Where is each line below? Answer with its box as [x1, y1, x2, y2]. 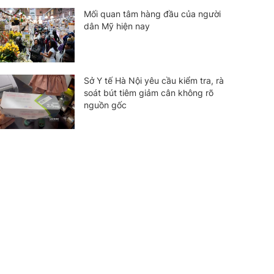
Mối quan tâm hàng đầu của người [83, 8, 221, 19]
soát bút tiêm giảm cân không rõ [83, 87, 213, 98]
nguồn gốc [83, 99, 127, 110]
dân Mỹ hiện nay [83, 20, 150, 31]
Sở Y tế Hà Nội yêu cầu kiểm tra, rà [83, 75, 224, 86]
